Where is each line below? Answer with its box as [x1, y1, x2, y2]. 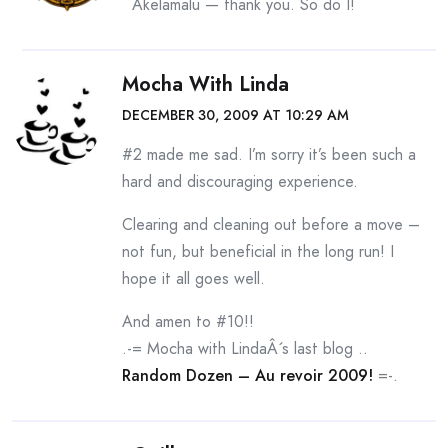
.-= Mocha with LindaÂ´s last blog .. [122, 337, 368, 360]
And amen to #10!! [122, 310, 254, 333]
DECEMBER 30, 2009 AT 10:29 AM [122, 105, 349, 125]
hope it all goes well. [122, 267, 265, 290]
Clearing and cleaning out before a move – [122, 213, 420, 236]
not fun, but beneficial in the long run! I [122, 240, 394, 263]
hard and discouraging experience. [122, 170, 358, 193]
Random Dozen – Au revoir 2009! [122, 364, 373, 387]
